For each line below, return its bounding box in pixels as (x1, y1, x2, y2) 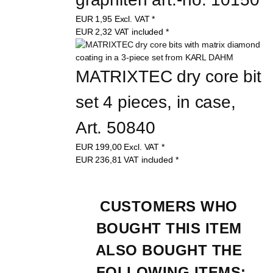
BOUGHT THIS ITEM (96, 219, 247, 236)
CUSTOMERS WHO (100, 197, 243, 214)
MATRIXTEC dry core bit (75, 66, 266, 86)
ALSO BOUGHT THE (95, 241, 247, 258)
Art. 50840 (75, 118, 155, 137)
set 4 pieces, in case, (75, 92, 241, 112)
